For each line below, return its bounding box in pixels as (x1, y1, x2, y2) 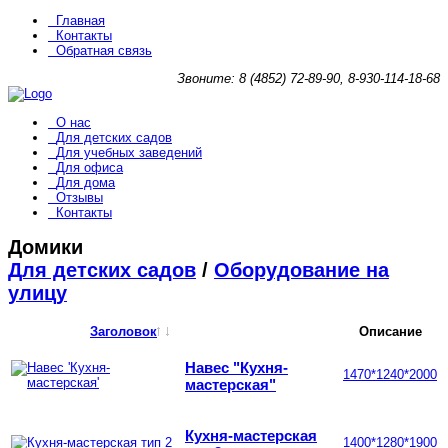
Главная (56, 13, 105, 28)
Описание (358, 324, 422, 340)
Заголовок (90, 324, 157, 340)
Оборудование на (214, 259, 389, 282)
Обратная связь (56, 43, 152, 58)
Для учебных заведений (56, 145, 202, 160)
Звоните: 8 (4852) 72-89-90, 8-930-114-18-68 (177, 71, 440, 86)
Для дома (56, 175, 115, 190)
